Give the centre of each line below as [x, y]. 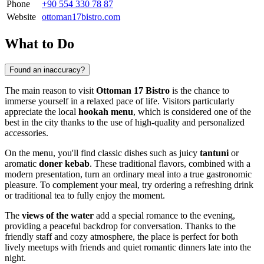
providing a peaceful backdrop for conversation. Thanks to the [120, 226]
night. [15, 258]
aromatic [22, 163]
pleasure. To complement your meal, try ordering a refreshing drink [129, 184]
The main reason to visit [50, 90]
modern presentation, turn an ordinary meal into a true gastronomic [128, 174]
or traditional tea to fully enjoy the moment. [85, 195]
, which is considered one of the [192, 111]
